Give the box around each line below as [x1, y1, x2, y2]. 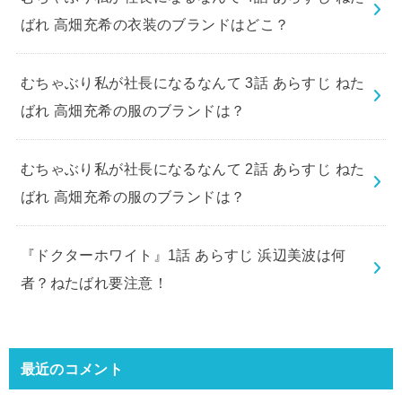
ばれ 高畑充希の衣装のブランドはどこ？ [20, 15, 290, 32]
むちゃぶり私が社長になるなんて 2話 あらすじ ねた [20, 160, 365, 177]
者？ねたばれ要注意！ [20, 274, 168, 291]
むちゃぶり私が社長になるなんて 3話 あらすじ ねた [20, 74, 365, 91]
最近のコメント [20, 359, 123, 377]
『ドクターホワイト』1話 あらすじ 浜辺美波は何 [20, 246, 346, 263]
